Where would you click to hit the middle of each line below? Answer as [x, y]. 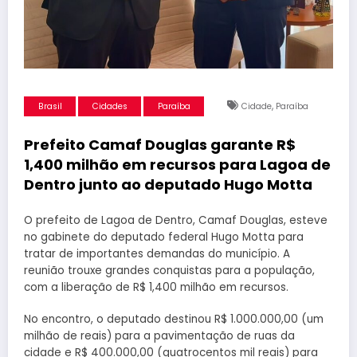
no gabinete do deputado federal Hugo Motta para [164, 237]
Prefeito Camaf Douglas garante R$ [160, 144]
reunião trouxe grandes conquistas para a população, [169, 271]
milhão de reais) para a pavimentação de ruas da [159, 336]
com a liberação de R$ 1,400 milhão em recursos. [156, 288]
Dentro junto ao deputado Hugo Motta [168, 184]
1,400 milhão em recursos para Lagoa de [177, 164]
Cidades [110, 106]
